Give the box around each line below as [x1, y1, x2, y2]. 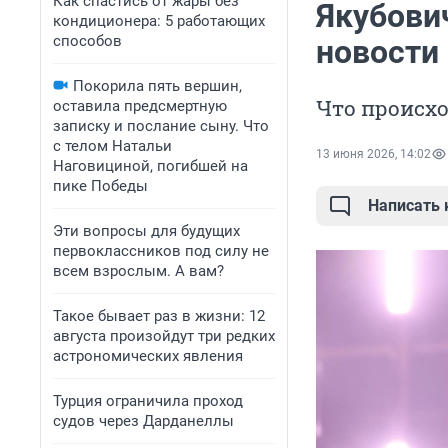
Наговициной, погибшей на [53, 157, 248, 175]
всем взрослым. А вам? [53, 262, 224, 280]
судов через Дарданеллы [53, 412, 234, 430]
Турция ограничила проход [53, 392, 243, 410]
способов [53, 32, 122, 50]
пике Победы [53, 177, 148, 195]
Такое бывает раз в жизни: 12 [53, 307, 265, 325]
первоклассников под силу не [53, 242, 269, 260]
